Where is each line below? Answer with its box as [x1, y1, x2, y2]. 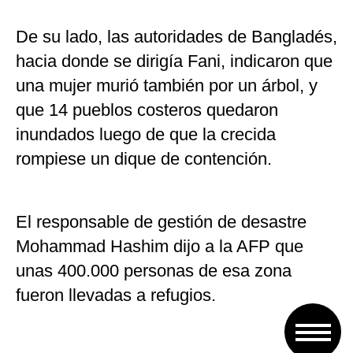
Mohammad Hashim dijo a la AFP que [16, 236, 303, 257]
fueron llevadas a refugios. [16, 285, 216, 306]
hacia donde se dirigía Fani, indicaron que [16, 51, 333, 72]
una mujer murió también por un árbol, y [16, 76, 318, 96]
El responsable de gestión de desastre [16, 212, 307, 232]
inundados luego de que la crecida [16, 124, 276, 145]
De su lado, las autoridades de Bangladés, [16, 27, 337, 47]
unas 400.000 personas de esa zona [16, 261, 292, 281]
